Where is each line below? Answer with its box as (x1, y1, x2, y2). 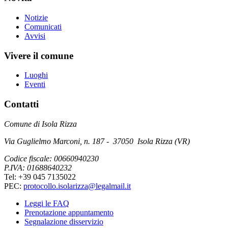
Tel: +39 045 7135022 (4, 172, 76, 181)
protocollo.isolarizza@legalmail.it (23, 181, 131, 190)
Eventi (24, 80, 45, 89)
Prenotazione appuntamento (24, 208, 113, 217)
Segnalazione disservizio (24, 217, 103, 226)
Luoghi (24, 71, 48, 80)
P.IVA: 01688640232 (4, 163, 72, 172)
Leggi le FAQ (24, 198, 69, 208)
